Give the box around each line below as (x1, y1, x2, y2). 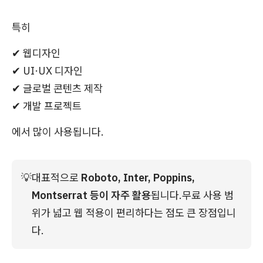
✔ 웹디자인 (12, 46, 60, 60)
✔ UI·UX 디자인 (12, 63, 83, 77)
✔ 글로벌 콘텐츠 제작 (12, 81, 103, 95)
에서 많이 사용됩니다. (12, 124, 104, 139)
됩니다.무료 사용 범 (151, 188, 234, 202)
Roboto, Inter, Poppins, (81, 170, 195, 184)
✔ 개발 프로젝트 (12, 99, 82, 113)
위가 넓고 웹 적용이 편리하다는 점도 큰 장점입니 (32, 205, 236, 220)
